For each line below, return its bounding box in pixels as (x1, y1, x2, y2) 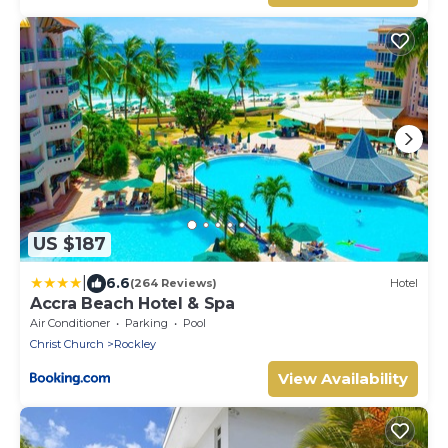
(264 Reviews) (130, 276, 217, 291)
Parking (125, 315, 168, 330)
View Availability (278, 368, 408, 388)
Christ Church (30, 336, 104, 351)
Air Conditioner (30, 315, 110, 330)
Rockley (114, 336, 156, 351)
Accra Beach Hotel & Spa (30, 293, 235, 313)
